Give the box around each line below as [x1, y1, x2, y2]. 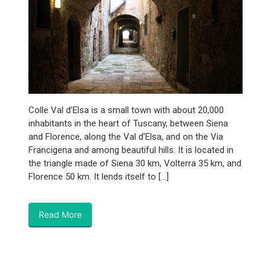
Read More [39, 209, 82, 220]
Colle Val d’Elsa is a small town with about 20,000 [28, 104, 224, 116]
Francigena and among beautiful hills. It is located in [28, 144, 233, 155]
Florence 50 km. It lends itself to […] [28, 171, 169, 182]
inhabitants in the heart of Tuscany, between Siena [28, 117, 228, 129]
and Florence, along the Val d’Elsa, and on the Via [28, 131, 223, 142]
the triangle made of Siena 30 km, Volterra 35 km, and [28, 157, 241, 169]
